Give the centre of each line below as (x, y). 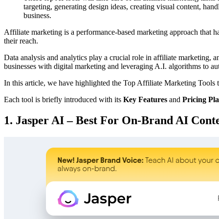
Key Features (146, 100)
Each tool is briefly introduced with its (64, 100)
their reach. (21, 41)
